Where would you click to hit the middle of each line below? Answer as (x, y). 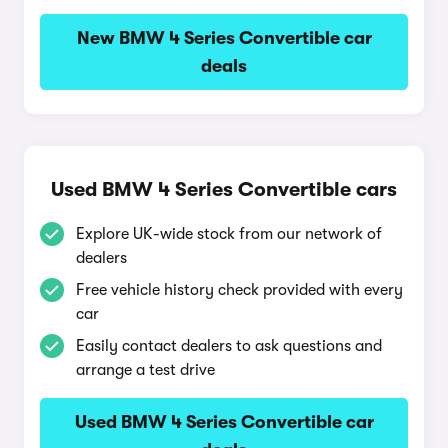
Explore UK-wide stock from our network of (229, 234)
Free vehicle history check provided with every (239, 290)
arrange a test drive (145, 370)
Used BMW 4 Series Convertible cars (224, 189)
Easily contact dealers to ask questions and (229, 346)
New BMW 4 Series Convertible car (224, 38)
